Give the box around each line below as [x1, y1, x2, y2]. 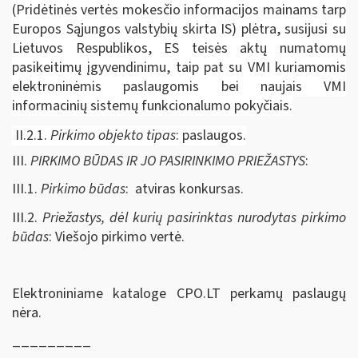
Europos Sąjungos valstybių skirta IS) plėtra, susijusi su [12, 18, 346, 39]
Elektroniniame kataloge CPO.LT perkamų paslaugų [12, 283, 346, 304]
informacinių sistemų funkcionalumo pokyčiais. [12, 95, 292, 116]
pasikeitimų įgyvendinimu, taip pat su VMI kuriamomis [12, 57, 346, 78]
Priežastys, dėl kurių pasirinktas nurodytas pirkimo [42, 207, 346, 228]
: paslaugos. [176, 125, 246, 145]
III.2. [12, 207, 42, 228]
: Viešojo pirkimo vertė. [49, 226, 185, 247]
